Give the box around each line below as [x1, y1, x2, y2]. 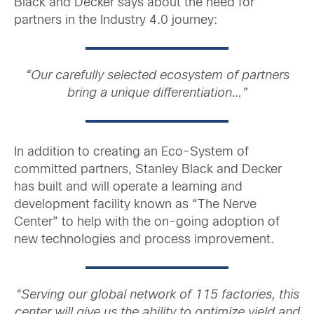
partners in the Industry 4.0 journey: [14, 15, 217, 27]
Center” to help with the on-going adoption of [14, 217, 280, 229]
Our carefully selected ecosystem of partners [30, 70, 289, 82]
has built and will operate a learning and [14, 182, 243, 194]
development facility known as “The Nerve [14, 199, 257, 212]
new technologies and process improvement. [14, 234, 274, 247]
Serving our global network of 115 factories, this [20, 289, 299, 302]
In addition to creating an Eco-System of [14, 146, 249, 159]
